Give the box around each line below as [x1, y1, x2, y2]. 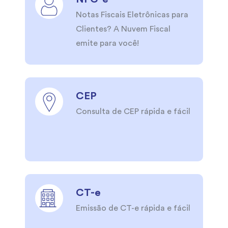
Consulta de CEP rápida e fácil [76, 107, 190, 116]
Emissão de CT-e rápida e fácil [76, 204, 190, 213]
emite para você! [76, 39, 139, 48]
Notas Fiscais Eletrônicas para [76, 11, 188, 19]
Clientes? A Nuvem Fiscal [76, 25, 170, 34]
